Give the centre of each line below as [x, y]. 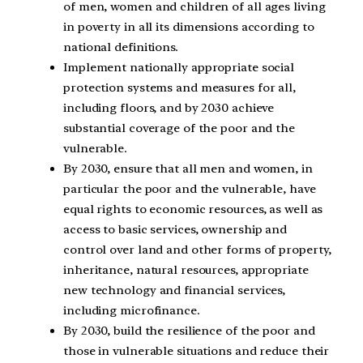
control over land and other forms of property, [198, 249]
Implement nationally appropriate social [179, 67]
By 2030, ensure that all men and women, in [188, 168]
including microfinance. [132, 310]
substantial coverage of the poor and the [179, 128]
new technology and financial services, [175, 290]
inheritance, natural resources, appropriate [186, 269]
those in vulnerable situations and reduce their [196, 350]
